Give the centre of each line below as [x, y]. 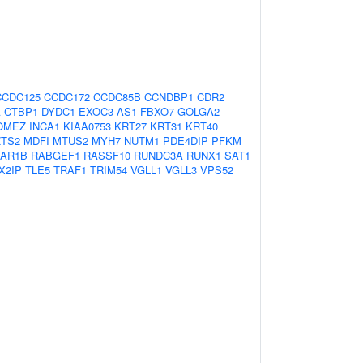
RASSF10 [107, 155]
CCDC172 [67, 97]
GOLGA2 [199, 111]
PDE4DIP [186, 141]
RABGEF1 [56, 155]
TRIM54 [109, 170]
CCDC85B [117, 97]
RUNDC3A [158, 155]
